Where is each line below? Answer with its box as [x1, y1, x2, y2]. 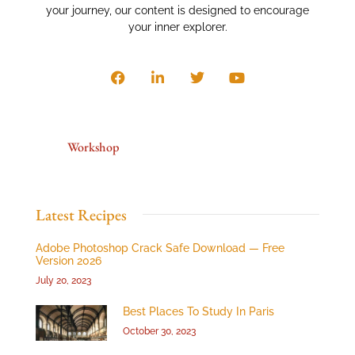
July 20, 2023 [36, 274, 91, 286]
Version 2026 [36, 254, 101, 267]
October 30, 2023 [123, 325, 196, 337]
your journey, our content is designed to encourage [46, 4, 309, 17]
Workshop [67, 139, 119, 156]
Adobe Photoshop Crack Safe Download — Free [36, 241, 284, 254]
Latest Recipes [36, 204, 127, 225]
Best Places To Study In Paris [123, 304, 274, 318]
